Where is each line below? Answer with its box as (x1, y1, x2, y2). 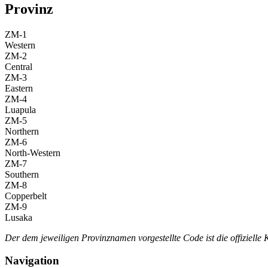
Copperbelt (5, 190, 47, 201)
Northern (5, 126, 39, 136)
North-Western (5, 147, 60, 158)
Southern (5, 169, 39, 179)
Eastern (5, 83, 33, 93)
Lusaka (5, 212, 32, 223)
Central (5, 61, 32, 72)
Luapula (5, 104, 36, 115)
